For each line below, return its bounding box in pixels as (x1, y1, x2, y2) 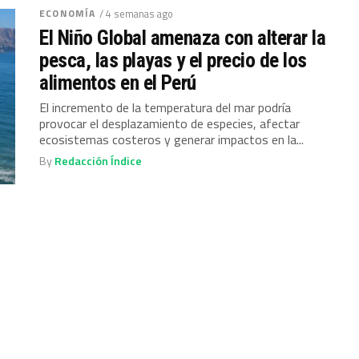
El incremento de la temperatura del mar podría (39, 98, 292, 117)
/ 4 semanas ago (99, 6, 174, 22)
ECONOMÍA (39, 6, 96, 21)
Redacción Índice (54, 152, 143, 170)
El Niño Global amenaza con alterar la (39, 26, 326, 50)
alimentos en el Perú (39, 71, 196, 95)
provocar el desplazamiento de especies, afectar (39, 114, 301, 133)
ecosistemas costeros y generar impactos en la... (39, 130, 305, 149)
